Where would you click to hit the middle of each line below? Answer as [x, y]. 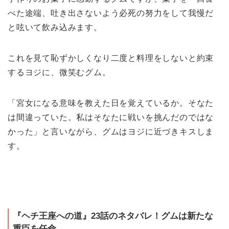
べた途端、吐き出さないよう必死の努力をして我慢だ [111, 13]
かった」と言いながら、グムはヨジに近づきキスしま [111, 132]
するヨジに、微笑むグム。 [59, 73]
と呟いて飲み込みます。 [55, 28]
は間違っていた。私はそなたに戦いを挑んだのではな [111, 118]
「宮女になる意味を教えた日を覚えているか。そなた [111, 103]
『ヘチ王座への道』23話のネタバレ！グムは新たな [113, 216]
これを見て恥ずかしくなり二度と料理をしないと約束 [111, 58]
